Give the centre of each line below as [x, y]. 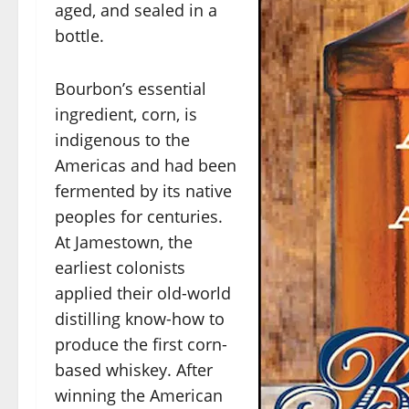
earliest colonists [120, 267]
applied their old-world [143, 293]
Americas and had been [146, 165]
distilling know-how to [140, 318]
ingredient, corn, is [126, 114]
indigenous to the [122, 139]
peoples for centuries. [139, 216]
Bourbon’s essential [131, 88]
